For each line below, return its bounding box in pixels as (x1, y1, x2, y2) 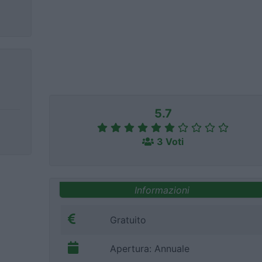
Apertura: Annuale (110, 243, 189, 255)
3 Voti (157, 136, 184, 147)
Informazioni (134, 184, 189, 196)
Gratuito (110, 214, 146, 226)
